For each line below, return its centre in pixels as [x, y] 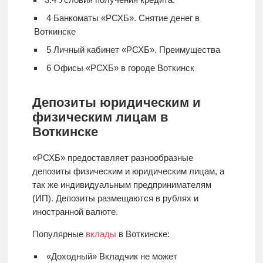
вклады [101, 234]
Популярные [59, 234]
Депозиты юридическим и [116, 103]
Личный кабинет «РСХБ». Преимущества [135, 50]
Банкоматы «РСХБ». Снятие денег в [125, 18]
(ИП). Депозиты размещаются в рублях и [115, 198]
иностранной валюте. [75, 212]
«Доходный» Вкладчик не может [112, 257]
